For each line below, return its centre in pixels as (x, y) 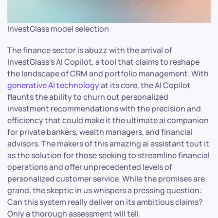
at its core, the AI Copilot (145, 85)
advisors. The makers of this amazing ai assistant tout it (108, 143)
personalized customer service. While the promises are (106, 178)
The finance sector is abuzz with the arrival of (90, 50)
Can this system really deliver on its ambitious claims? (105, 202)
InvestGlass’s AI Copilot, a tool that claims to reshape (103, 62)
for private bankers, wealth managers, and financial (100, 132)
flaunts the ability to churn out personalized (88, 97)
